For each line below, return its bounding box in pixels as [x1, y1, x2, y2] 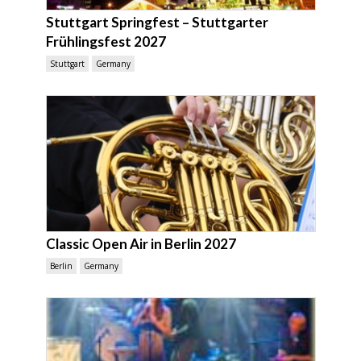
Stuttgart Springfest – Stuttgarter [45, 14, 268, 31]
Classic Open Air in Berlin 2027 [45, 235, 236, 253]
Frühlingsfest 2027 [45, 33, 166, 51]
